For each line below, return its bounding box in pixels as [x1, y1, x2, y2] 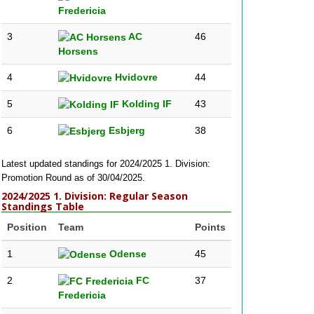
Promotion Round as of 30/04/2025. [1, 172, 145, 183]
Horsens [58, 46, 98, 57]
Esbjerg [106, 125, 145, 136]
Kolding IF [119, 98, 172, 109]
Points [195, 221, 226, 233]
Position [7, 221, 47, 233]
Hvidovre [112, 71, 158, 83]
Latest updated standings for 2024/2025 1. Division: [1, 158, 210, 169]
